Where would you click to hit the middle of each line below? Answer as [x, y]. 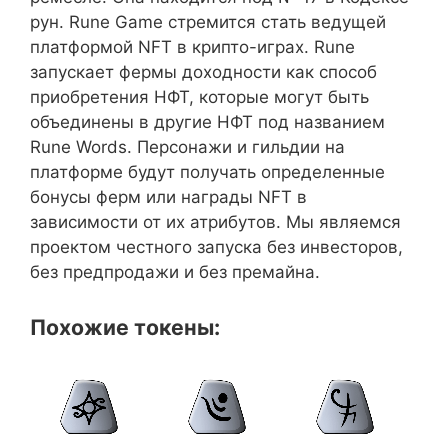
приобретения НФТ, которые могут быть [199, 97]
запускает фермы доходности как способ [203, 72]
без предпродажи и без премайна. [175, 272]
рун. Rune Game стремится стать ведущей [208, 22]
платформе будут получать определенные [207, 172]
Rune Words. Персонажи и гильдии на [187, 147]
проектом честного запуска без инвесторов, [216, 247]
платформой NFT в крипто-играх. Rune [192, 47]
